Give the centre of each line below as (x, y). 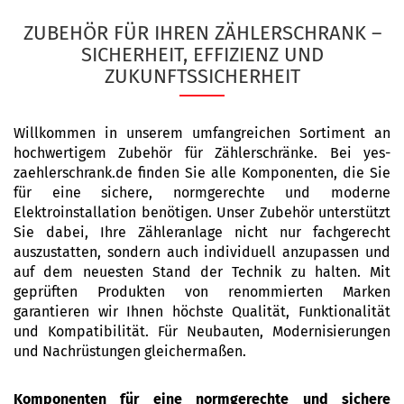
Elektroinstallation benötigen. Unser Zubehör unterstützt (202, 212)
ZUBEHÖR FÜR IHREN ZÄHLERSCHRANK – (202, 33)
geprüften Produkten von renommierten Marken (202, 292)
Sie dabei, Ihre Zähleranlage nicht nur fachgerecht (202, 232)
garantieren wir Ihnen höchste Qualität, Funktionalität (202, 312)
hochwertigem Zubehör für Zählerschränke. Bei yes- (202, 153)
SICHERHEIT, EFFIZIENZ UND (202, 55)
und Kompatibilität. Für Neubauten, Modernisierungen (202, 331)
